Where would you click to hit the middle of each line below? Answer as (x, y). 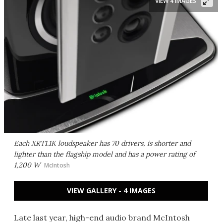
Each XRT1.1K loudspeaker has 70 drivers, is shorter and (102, 143)
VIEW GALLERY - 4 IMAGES (111, 191)
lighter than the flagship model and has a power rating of (105, 154)
